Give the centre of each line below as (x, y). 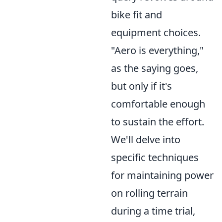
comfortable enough (158, 104)
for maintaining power (162, 175)
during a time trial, (153, 211)
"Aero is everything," (157, 50)
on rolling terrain (149, 193)
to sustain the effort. (158, 122)
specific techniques (155, 157)
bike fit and (137, 15)
